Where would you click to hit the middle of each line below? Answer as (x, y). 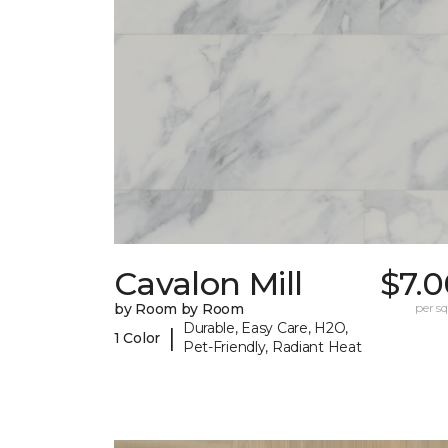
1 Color (137, 337)
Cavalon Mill (208, 284)
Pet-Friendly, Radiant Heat (272, 347)
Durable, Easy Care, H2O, (265, 328)
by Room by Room (179, 309)
